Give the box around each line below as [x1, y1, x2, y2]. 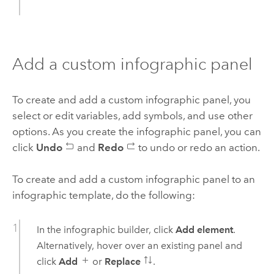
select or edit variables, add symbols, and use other [12, 109, 253, 122]
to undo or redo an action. [135, 141, 260, 154]
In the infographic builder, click [36, 224, 176, 236]
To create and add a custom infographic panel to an [12, 173, 255, 186]
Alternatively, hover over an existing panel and [36, 240, 242, 252]
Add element [175, 224, 233, 236]
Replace [104, 256, 141, 268]
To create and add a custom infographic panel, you [12, 93, 251, 106]
